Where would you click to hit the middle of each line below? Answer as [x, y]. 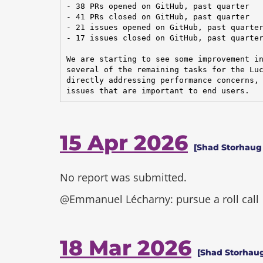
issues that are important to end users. [158, 90]
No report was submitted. [123, 177]
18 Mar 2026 [126, 248]
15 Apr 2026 [124, 143]
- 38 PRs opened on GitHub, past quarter [158, 6]
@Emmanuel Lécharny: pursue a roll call [159, 199]
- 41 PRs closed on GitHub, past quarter [158, 16]
